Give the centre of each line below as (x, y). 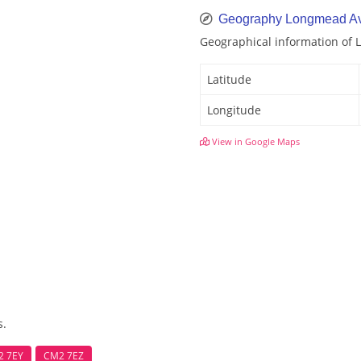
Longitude (234, 110)
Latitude (229, 80)
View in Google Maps (255, 142)
